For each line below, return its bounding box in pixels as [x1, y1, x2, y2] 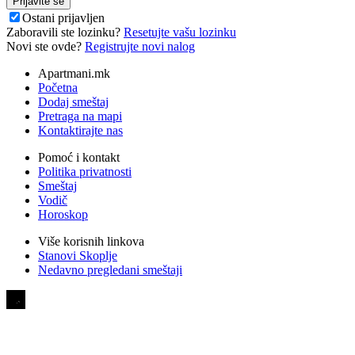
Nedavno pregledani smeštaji [38, 263, 182, 277]
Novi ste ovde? [6, 40, 82, 54]
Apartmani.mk [38, 67, 110, 81]
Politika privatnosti [38, 165, 132, 179]
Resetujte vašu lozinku [124, 25, 236, 40]
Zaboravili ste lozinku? [6, 25, 120, 40]
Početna [38, 81, 78, 95]
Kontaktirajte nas [38, 124, 123, 138]
